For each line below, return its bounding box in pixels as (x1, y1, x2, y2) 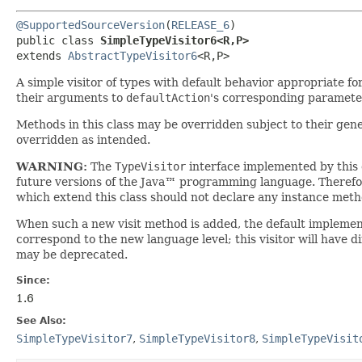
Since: (16, 274, 50, 286)
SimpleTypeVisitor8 (139, 331, 255, 345)
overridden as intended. (16, 133, 150, 146)
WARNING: (16, 159, 87, 173)
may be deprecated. (16, 247, 128, 261)
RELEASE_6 (171, 18, 229, 32)
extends (16, 48, 68, 62)
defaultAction (126, 90, 210, 104)
